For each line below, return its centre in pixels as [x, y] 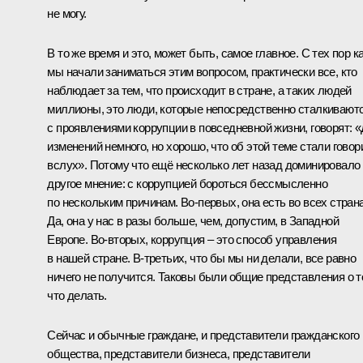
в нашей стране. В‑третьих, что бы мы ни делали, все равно [202, 258]
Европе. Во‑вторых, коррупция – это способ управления [192, 240]
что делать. [77, 296]
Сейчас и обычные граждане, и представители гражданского [203, 335]
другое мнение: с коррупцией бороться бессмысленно [187, 184]
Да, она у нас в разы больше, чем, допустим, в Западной [193, 221]
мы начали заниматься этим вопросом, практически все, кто [202, 72]
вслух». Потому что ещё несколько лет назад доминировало [204, 165]
